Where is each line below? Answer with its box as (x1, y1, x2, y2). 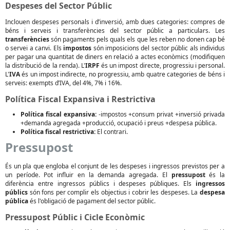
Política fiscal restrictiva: (21, 127, 95, 136)
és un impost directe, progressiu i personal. (99, 61, 225, 70)
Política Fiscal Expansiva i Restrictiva (5, 93, 156, 105)
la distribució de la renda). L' (5, 61, 85, 70)
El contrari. (95, 127, 128, 136)
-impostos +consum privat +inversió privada (96, 110, 225, 119)
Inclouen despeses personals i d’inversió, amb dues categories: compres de (5, 17, 225, 26)
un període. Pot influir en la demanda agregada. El (5, 170, 171, 179)
